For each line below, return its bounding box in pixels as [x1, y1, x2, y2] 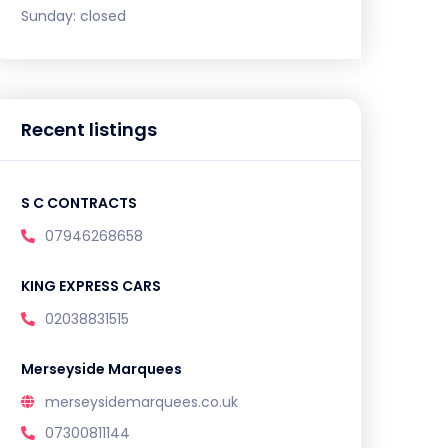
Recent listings [21, 116, 157, 142]
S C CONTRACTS [21, 192, 137, 213]
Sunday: [21, 5, 80, 26]
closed [80, 5, 126, 26]
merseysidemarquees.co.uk [45, 391, 238, 412]
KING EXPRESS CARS [21, 275, 161, 296]
